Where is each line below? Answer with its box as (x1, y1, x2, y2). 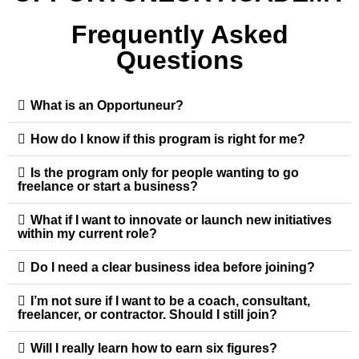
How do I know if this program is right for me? (30, 132, 305, 147)
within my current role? (18, 227, 157, 241)
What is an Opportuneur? (30, 99, 184, 113)
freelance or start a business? (18, 179, 198, 194)
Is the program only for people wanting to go (30, 166, 299, 180)
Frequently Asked (71, 20, 288, 50)
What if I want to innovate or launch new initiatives (30, 213, 332, 228)
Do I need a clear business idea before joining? (30, 260, 315, 275)
